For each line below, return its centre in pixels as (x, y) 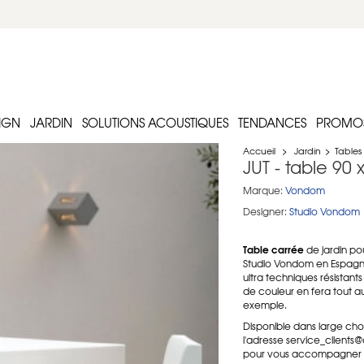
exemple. (265, 305)
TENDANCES (272, 123)
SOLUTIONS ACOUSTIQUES (155, 123)
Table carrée (273, 249)
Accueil (259, 150)
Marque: (263, 190)
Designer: (265, 211)
